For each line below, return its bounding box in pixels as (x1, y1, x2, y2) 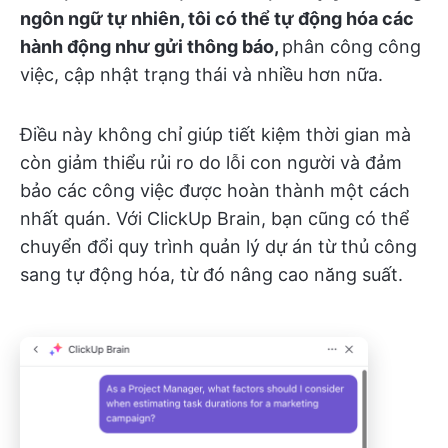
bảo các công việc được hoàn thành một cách (20, 180, 410, 202)
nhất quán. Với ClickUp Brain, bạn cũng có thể (20, 208, 409, 230)
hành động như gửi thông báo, (20, 36, 282, 58)
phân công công (282, 36, 421, 58)
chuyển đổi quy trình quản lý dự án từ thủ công (20, 236, 417, 258)
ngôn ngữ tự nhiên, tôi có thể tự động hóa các (20, 8, 414, 30)
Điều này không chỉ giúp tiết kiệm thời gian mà (20, 124, 411, 146)
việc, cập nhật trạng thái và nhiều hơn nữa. (20, 64, 383, 86)
